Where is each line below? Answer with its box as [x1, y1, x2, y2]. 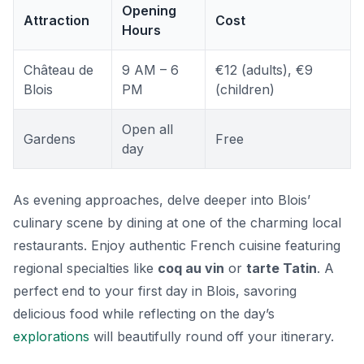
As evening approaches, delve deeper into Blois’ [13, 192, 310, 209]
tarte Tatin [246, 260, 317, 277]
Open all [122, 121, 173, 138]
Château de [24, 62, 93, 79]
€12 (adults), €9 [215, 62, 313, 79]
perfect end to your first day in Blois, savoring [13, 283, 297, 300]
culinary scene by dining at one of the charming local [13, 214, 341, 232]
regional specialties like [13, 260, 158, 277]
